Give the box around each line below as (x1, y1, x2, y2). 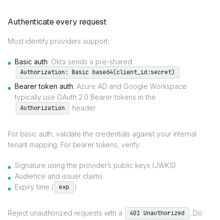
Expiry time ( (15, 183, 54, 192)
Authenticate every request (8, 16, 107, 27)
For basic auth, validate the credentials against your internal (8, 130, 196, 138)
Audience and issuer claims (15, 172, 103, 181)
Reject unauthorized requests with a (8, 208, 124, 217)
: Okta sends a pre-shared (48, 57, 132, 66)
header (70, 104, 96, 112)
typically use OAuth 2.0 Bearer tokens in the (15, 93, 156, 102)
